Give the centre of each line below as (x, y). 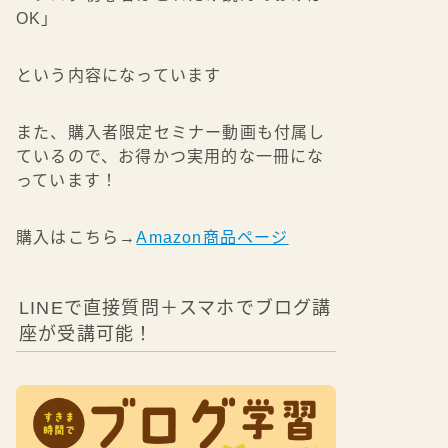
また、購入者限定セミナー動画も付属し (171, 132)
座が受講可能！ (86, 333)
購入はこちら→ (76, 237)
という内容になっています (121, 75)
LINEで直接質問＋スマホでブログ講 (175, 307)
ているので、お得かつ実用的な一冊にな (170, 156)
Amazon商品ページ (212, 237)
